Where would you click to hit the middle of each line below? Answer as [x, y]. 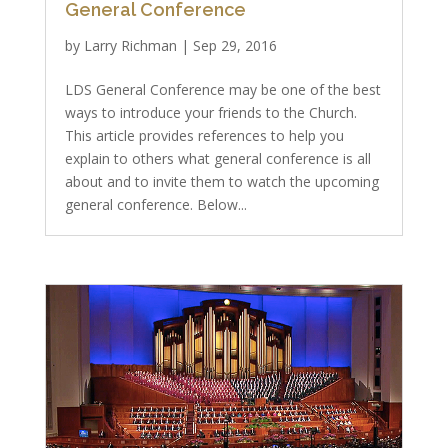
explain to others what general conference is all [217, 158]
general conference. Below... [155, 204]
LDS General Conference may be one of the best [222, 89]
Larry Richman [130, 45]
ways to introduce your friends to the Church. [210, 112]
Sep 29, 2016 [234, 45]
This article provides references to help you [204, 135]
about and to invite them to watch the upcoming [221, 181]
